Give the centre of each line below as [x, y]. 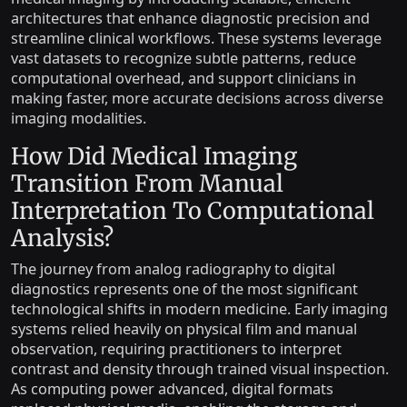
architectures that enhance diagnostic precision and [190, 18]
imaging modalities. [79, 118]
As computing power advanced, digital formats [172, 389]
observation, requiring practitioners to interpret [176, 349]
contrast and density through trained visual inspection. [200, 369]
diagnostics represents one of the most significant [184, 289]
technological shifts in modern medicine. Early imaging [199, 309]
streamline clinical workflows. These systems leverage [196, 38]
